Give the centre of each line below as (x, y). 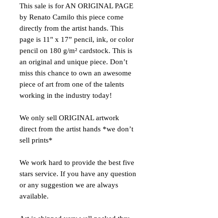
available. (34, 196)
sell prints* (36, 140)
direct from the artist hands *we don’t (76, 129)
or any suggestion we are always (69, 185)
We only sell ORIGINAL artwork (69, 118)
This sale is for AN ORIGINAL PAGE (76, 6)
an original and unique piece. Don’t (73, 62)
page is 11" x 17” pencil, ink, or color (77, 40)
